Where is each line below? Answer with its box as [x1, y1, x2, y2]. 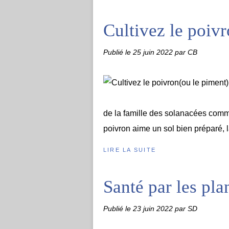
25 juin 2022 [133, 48, 175, 56]
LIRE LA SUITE [103, 147, 156, 153]
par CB [175, 48, 197, 56]
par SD [175, 204, 197, 213]
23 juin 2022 [133, 204, 175, 213]
